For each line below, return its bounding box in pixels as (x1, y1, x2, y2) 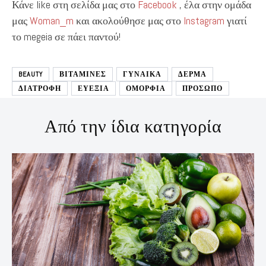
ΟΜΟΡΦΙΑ (126, 83, 166, 93)
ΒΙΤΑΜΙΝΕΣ (59, 69, 106, 79)
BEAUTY (18, 69, 43, 79)
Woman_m (30, 13, 74, 27)
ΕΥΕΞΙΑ (78, 83, 109, 93)
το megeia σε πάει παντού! (12, 29, 121, 43)
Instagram (183, 13, 224, 27)
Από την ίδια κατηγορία (45, 115, 221, 138)
